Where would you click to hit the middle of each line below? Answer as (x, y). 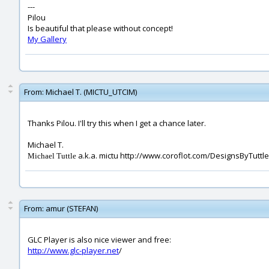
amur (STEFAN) (72, 208)
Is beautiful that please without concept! (100, 28)
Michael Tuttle (52, 156)
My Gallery (47, 39)
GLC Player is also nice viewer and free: (99, 240)
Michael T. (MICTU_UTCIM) (91, 92)
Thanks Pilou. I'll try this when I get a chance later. (117, 123)
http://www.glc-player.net (73, 250)
